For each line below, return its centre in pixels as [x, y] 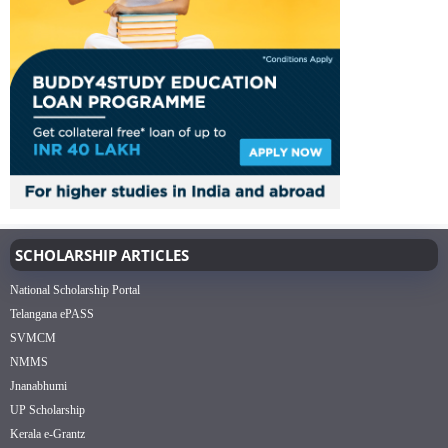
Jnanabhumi [38, 385]
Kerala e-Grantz [47, 433]
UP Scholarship [47, 409]
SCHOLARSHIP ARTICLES [102, 254]
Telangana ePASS [52, 313]
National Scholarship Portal [75, 289]
